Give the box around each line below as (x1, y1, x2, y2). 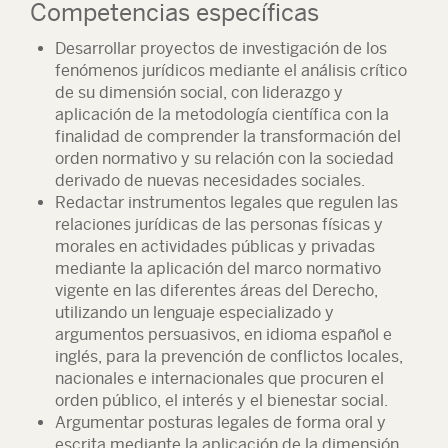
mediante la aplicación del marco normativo (55, 259, 381, 278)
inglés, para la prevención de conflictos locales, (55, 347, 403, 366)
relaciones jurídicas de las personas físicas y (55, 215, 383, 234)
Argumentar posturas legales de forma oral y (55, 413, 386, 432)
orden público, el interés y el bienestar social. (55, 391, 388, 410)
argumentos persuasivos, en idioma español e (55, 325, 392, 344)
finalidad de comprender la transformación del (55, 127, 401, 146)
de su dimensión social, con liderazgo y (55, 83, 343, 102)
